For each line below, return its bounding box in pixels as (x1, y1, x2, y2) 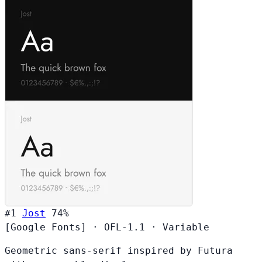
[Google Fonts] (5, 221, 87, 233)
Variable (163, 221, 209, 233)
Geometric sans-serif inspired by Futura (5, 244, 233, 256)
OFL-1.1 (104, 221, 145, 233)
